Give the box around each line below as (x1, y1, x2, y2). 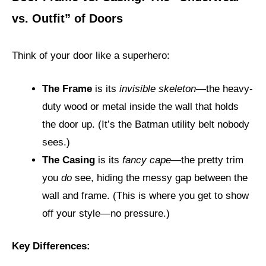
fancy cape (122, 154, 171, 166)
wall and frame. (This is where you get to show (42, 189, 249, 201)
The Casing (42, 154, 95, 166)
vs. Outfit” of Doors (12, 12, 123, 26)
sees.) (42, 136, 70, 148)
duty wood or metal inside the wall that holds (42, 100, 239, 112)
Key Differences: (12, 240, 90, 252)
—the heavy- (196, 83, 253, 94)
